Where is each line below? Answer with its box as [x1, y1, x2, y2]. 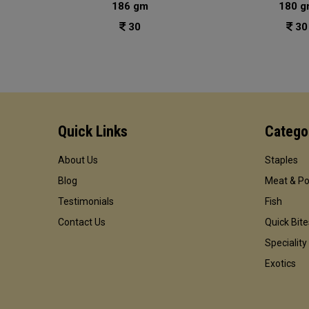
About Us [58, 154, 98, 166]
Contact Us [58, 217, 106, 228]
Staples [265, 154, 298, 166]
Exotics [265, 258, 296, 269]
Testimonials [58, 196, 114, 207]
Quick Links [58, 123, 128, 140]
